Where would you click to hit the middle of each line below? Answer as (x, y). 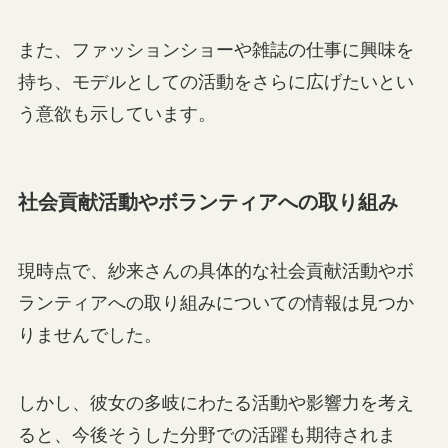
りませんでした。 (89, 335)
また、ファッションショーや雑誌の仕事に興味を (215, 49)
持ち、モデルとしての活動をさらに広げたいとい (215, 81)
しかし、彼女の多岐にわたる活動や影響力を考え (215, 402)
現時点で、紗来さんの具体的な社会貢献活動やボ (215, 271)
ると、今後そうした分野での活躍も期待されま (206, 434)
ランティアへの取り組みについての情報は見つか (215, 303)
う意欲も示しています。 (116, 113)
